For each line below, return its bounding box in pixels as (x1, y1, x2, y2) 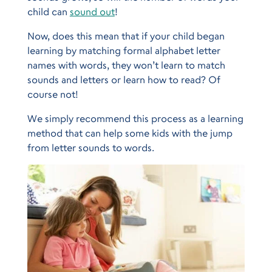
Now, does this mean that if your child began (27, 29, 225, 42)
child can (27, 5, 70, 18)
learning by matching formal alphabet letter (27, 44, 220, 56)
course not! (27, 87, 78, 100)
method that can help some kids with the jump (27, 126, 233, 139)
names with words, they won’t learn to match (27, 58, 225, 71)
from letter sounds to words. (27, 141, 154, 154)
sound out (69, 5, 115, 18)
